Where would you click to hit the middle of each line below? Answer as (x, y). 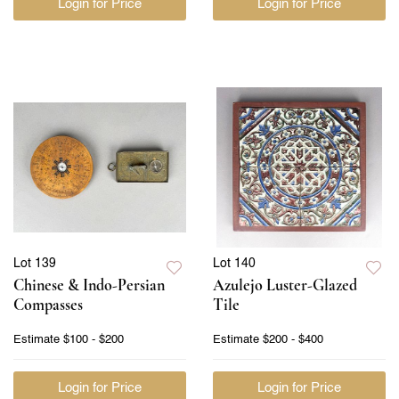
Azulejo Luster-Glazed (285, 285)
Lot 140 (234, 263)
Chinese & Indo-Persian (89, 285)
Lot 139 (35, 263)
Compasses (48, 304)
